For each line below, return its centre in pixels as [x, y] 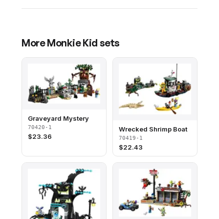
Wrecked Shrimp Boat [153, 129]
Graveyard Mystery [58, 119]
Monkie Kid [72, 43]
